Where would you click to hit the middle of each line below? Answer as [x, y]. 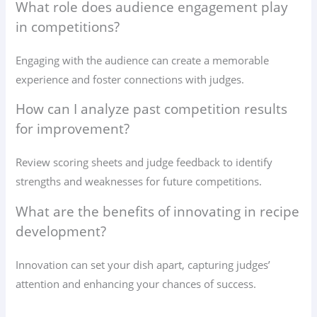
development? [61, 231]
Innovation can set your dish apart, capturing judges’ [143, 264]
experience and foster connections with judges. [130, 79]
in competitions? [68, 27]
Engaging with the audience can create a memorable [143, 60]
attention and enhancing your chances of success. [136, 283]
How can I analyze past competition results [152, 109]
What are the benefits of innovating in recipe [158, 211]
